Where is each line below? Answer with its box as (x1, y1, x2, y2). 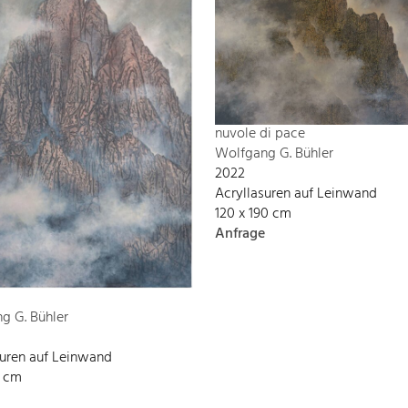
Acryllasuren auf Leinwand (215, 182, 377, 207)
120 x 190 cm (215, 202, 291, 227)
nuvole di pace (215, 122, 305, 147)
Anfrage (215, 222, 265, 247)
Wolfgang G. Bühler (215, 142, 333, 167)
